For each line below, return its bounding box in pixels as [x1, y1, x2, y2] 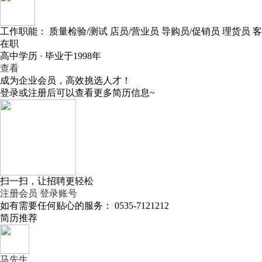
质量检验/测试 [49, 26, 108, 36]
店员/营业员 [110, 26, 159, 36]
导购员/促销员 [161, 26, 220, 36]
